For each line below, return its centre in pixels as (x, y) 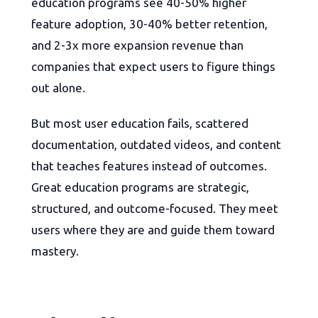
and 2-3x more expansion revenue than (137, 45)
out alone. (58, 88)
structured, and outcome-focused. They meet (155, 209)
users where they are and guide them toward (153, 230)
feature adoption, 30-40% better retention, (149, 24)
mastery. (55, 251)
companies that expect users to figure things (153, 67)
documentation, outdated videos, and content (156, 145)
